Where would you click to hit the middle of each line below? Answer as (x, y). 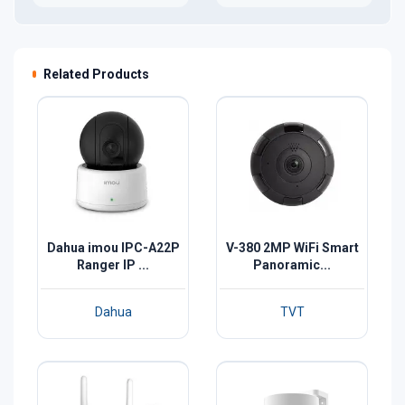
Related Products (96, 74)
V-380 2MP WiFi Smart (292, 247)
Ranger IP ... (113, 264)
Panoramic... (292, 264)
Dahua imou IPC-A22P (113, 247)
